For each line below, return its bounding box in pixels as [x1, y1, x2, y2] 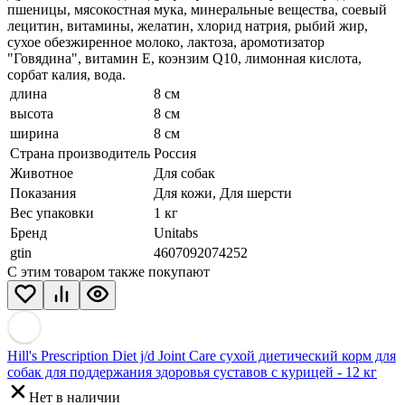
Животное [10, 165, 73, 182]
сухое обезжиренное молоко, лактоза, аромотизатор [7, 34, 325, 51]
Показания [10, 185, 76, 202]
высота [10, 106, 53, 122]
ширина [10, 126, 59, 142]
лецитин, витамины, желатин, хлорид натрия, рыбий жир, [7, 18, 368, 34]
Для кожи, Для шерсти [154, 185, 292, 202]
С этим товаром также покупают [7, 264, 210, 280]
